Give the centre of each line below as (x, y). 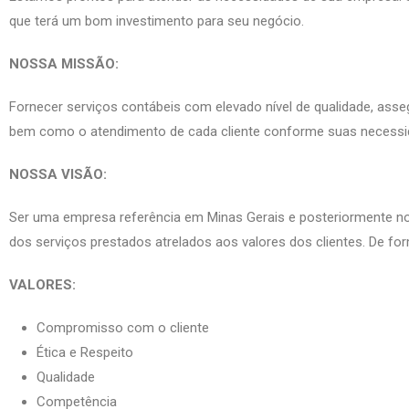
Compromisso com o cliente (123, 328)
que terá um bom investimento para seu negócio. (157, 21)
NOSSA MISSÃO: (64, 64)
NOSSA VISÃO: (58, 174)
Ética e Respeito (85, 352)
